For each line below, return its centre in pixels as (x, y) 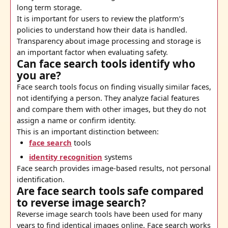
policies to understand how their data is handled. (102, 30)
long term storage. (49, 8)
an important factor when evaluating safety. (92, 52)
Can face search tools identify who (106, 64)
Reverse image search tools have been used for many (109, 214)
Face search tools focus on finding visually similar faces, (114, 87)
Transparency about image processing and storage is (109, 41)
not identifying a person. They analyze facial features (108, 98)
